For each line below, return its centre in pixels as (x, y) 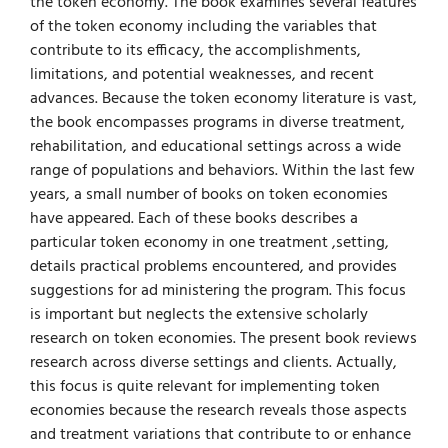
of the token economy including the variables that (203, 27)
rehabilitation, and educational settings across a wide (215, 147)
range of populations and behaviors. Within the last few (222, 171)
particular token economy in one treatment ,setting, (209, 243)
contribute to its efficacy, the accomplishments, (195, 51)
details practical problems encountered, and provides (213, 267)
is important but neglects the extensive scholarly (199, 315)
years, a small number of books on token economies (209, 195)
